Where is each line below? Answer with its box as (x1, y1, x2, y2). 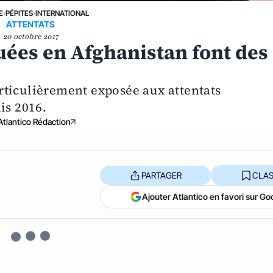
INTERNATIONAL (35, 9, 90, 18)
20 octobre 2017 (3, 32, 58, 42)
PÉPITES (5, 9, 34, 18)
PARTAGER (141, 169, 182, 180)
